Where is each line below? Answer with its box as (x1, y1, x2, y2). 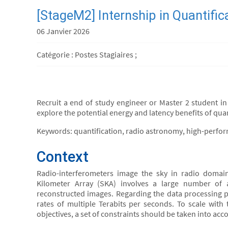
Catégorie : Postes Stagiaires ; (37, 49, 137, 60)
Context (37, 148, 89, 165)
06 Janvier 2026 (37, 26, 90, 36)
